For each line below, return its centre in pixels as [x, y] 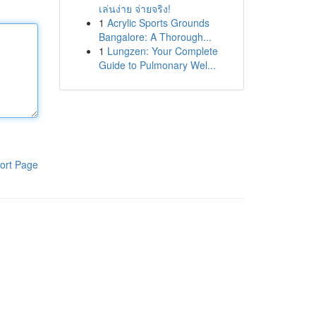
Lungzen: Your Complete [162, 51]
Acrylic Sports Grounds [158, 23]
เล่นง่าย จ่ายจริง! [134, 8]
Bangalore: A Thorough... [155, 37]
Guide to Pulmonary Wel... [157, 65]
